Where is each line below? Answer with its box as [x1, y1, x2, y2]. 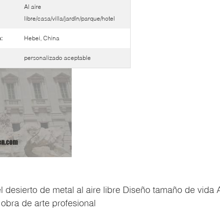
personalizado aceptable [24, 54, 91, 61]
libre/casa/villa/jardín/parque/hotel [24, 14, 115, 22]
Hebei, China [24, 34, 59, 42]
